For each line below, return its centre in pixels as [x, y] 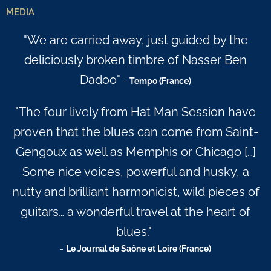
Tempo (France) [160, 81]
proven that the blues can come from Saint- [135, 132]
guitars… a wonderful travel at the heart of [135, 212]
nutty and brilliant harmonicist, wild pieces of [135, 192]
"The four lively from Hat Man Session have [135, 112]
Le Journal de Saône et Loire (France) [139, 249]
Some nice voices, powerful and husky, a [135, 172]
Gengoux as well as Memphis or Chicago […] [135, 152]
